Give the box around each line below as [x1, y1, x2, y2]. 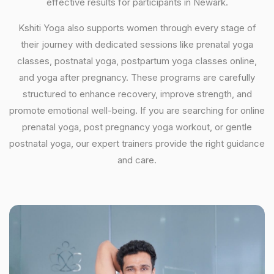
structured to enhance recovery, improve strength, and [22, 88, 252, 100]
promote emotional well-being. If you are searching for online [9, 105, 265, 116]
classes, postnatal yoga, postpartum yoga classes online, [17, 55, 257, 67]
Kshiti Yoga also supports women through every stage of [18, 22, 256, 34]
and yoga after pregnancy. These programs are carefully [19, 72, 255, 83]
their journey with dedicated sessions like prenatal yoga [21, 39, 253, 50]
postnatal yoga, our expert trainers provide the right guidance [9, 138, 265, 149]
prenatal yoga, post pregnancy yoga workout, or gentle [22, 121, 252, 133]
